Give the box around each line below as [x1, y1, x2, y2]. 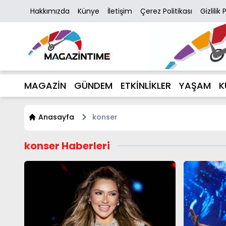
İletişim [107, 6, 132, 16]
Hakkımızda [30, 6, 70, 16]
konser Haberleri [24, 139, 110, 153]
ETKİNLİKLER [121, 79, 171, 92]
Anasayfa [38, 112, 74, 122]
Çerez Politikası [140, 6, 192, 16]
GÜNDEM [74, 79, 112, 92]
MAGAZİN [24, 79, 66, 92]
